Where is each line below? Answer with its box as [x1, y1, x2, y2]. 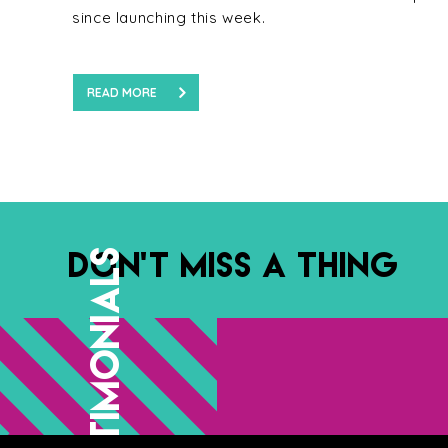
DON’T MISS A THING [68, 241, 399, 285]
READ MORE [87, 84, 157, 100]
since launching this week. [72, 8, 266, 27]
